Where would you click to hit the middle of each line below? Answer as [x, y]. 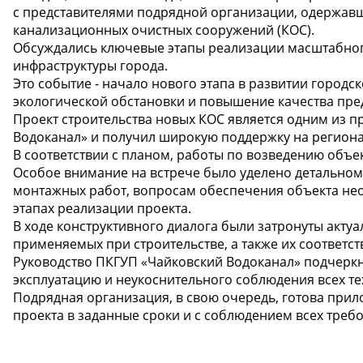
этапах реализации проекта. [102, 208]
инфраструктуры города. [90, 65]
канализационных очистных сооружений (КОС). [164, 30]
